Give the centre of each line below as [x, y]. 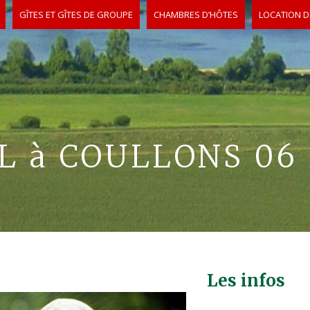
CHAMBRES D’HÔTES [196, 15]
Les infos [246, 281]
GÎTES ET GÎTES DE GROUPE [76, 15]
